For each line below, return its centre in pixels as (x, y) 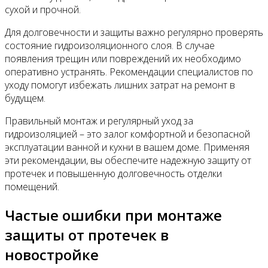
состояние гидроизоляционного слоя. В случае (110, 46)
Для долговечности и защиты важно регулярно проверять (134, 33)
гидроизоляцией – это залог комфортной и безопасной (127, 134)
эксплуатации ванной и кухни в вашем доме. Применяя (127, 147)
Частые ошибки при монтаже (113, 215)
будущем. (25, 98)
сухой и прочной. (43, 10)
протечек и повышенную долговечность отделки (113, 174)
